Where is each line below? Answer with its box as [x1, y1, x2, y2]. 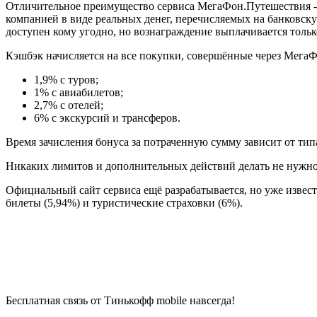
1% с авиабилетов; [34, 86, 123, 98]
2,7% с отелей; [34, 98, 103, 111]
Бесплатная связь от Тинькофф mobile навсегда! [6, 294, 235, 306]
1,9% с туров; [34, 73, 98, 86]
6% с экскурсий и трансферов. [34, 111, 180, 124]
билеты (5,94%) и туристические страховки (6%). [6, 196, 243, 209]
